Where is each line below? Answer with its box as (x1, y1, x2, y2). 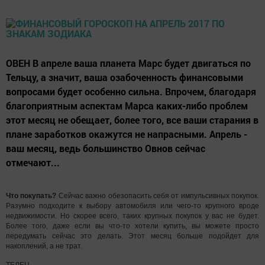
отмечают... (6, 156, 60, 169)
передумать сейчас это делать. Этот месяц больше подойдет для (6, 232, 259, 241)
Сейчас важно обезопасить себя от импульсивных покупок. (56, 192, 259, 201)
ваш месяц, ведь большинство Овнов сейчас (6, 142, 205, 155)
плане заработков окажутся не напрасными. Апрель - (6, 128, 247, 141)
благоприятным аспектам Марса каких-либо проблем (6, 99, 248, 112)
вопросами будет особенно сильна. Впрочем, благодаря (6, 85, 256, 98)
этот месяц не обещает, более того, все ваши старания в (6, 114, 258, 127)
